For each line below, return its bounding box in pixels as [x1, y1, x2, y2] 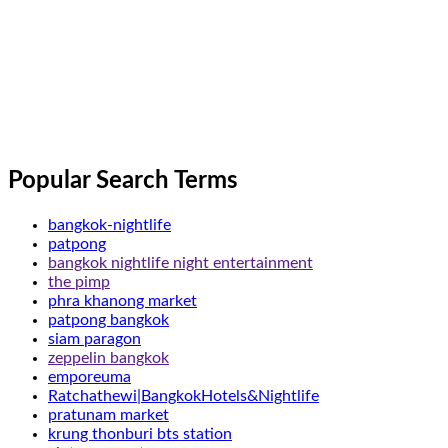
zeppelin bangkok [48, 350, 169, 367]
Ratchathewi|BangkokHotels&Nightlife [48, 388, 319, 405]
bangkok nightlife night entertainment [48, 255, 313, 272]
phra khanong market [48, 293, 197, 310]
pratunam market [48, 407, 169, 424]
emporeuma [48, 369, 131, 386]
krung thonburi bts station [48, 426, 232, 443]
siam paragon [48, 331, 141, 348]
